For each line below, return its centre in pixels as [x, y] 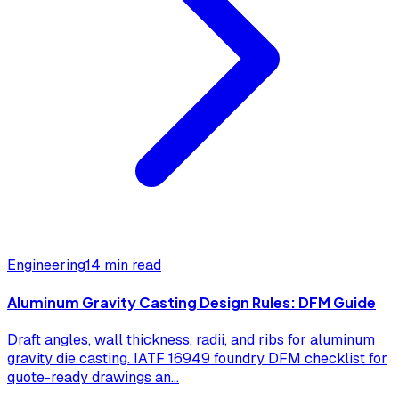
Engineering [46, 265]
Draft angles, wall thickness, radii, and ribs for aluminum [191, 340]
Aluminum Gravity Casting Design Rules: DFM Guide [191, 303]
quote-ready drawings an [89, 378]
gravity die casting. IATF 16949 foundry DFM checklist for [197, 359]
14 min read [123, 265]
